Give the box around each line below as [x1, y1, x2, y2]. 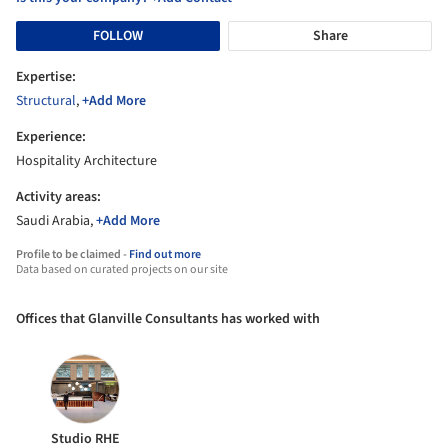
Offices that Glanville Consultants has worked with [16, 309, 320, 330]
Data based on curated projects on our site [16, 261, 228, 279]
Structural [16, 91, 76, 112]
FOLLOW [93, 25, 143, 46]
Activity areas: [16, 187, 101, 208]
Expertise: [16, 67, 76, 88]
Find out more [129, 246, 201, 264]
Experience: [16, 127, 86, 148]
